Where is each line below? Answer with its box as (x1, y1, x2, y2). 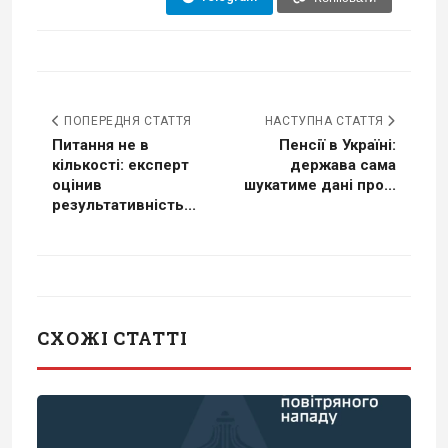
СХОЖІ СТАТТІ (37, 326, 188, 351)
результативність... (52, 196, 196, 215)
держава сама (290, 156, 396, 175)
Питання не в (52, 136, 149, 155)
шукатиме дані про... (244, 176, 396, 195)
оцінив (52, 176, 102, 195)
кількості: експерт (52, 156, 189, 175)
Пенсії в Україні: (279, 136, 396, 155)
